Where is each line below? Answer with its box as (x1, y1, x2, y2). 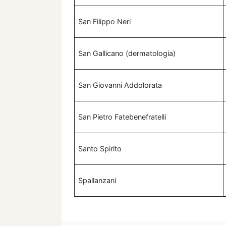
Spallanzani (78, 176, 117, 185)
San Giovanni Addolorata (78, 81, 162, 90)
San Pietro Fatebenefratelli (78, 112, 166, 122)
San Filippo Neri (78, 17, 131, 26)
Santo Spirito (78, 144, 122, 153)
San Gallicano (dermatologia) (78, 49, 176, 58)
